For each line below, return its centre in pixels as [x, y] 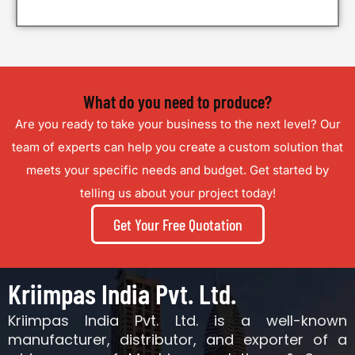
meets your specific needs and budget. [136, 170]
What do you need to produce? [177, 102]
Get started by [288, 170]
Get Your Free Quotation [177, 225]
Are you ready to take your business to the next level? [166, 124]
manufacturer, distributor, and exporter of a [177, 340]
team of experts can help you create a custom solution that [177, 147]
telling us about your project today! [177, 193]
